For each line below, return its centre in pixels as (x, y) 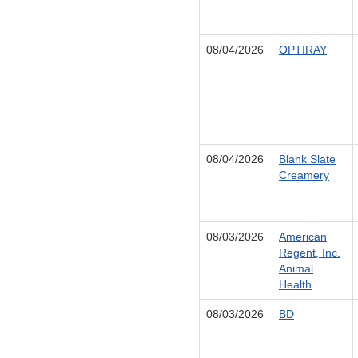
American (303, 237)
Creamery (304, 175)
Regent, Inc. (310, 253)
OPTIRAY (303, 50)
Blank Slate (307, 159)
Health (295, 285)
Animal (296, 269)
